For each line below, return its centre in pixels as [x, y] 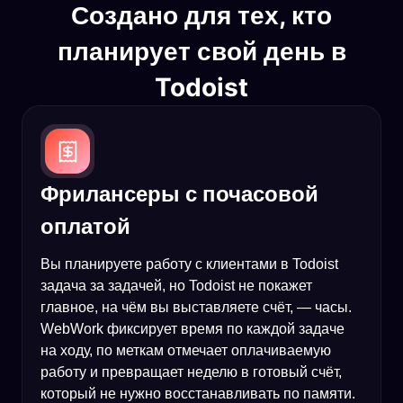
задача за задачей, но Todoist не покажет [176, 285]
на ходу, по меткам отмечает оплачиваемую [186, 350]
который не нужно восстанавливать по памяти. [198, 393]
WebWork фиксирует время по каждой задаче [193, 328]
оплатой [85, 226]
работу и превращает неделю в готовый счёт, [191, 372]
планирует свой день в [201, 51]
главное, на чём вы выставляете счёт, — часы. [196, 307]
